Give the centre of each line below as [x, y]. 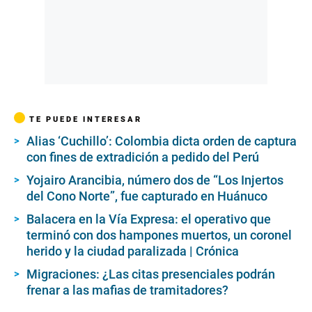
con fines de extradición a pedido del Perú [143, 157]
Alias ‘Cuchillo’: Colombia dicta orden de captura [162, 141]
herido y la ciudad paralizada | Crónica [133, 251]
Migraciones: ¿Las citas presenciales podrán [151, 274]
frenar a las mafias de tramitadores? [127, 290]
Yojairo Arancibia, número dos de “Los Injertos [155, 180]
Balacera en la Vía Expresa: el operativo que [149, 219]
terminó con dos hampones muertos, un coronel [159, 235]
